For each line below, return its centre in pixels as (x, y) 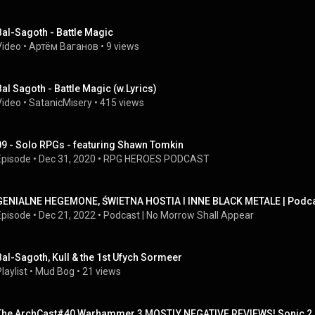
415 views (122, 103)
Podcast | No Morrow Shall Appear (179, 215)
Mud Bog (55, 271)
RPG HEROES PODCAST (156, 159)
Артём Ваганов (64, 46)
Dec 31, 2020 (67, 159)
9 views (123, 46)
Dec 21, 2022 (67, 215)
